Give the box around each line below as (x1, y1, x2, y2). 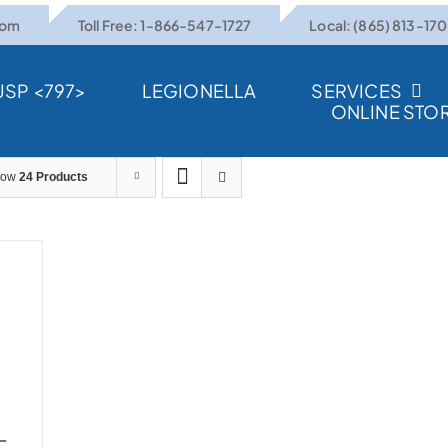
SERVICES (311, 79, 402, 102)
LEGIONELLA (141, 79, 257, 102)
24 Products (19, 170, 88, 184)
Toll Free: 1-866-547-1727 (77, 16, 252, 34)
